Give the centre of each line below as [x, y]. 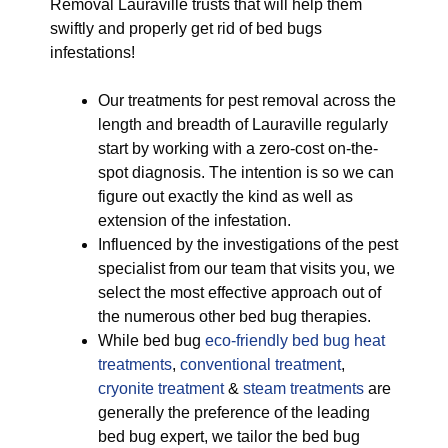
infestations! [92, 52]
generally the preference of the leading [234, 412]
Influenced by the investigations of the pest [248, 244]
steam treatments [305, 388]
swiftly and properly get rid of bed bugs [186, 28]
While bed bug [151, 340]
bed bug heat [338, 340]
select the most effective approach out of [239, 292]
